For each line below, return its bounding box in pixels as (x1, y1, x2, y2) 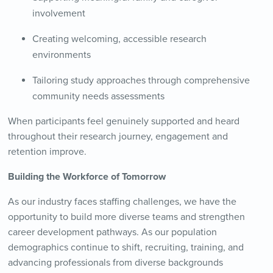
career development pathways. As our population (7, 226, 217, 239)
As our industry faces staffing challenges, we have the (7, 196, 236, 208)
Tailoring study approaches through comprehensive (32, 74, 250, 87)
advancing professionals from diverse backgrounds (7, 257, 223, 269)
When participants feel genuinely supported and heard (7, 115, 239, 128)
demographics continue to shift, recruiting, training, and (7, 241, 244, 254)
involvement (32, 7, 85, 20)
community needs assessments (32, 90, 165, 103)
